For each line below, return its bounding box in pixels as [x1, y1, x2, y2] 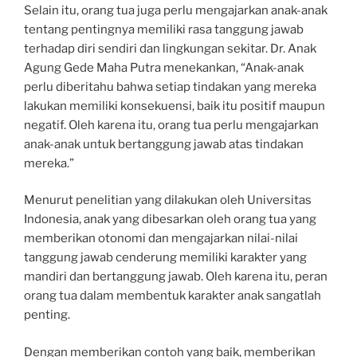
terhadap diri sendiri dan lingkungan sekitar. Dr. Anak [24, 41, 316, 56]
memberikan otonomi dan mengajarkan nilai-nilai [24, 231, 298, 246]
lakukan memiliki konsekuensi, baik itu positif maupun [24, 98, 325, 113]
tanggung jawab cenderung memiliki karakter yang [24, 250, 307, 265]
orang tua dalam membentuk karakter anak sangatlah [24, 288, 321, 304]
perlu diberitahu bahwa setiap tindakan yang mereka [24, 79, 316, 94]
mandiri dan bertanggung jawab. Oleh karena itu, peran [24, 269, 328, 284]
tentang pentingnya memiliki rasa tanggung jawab [24, 22, 304, 37]
